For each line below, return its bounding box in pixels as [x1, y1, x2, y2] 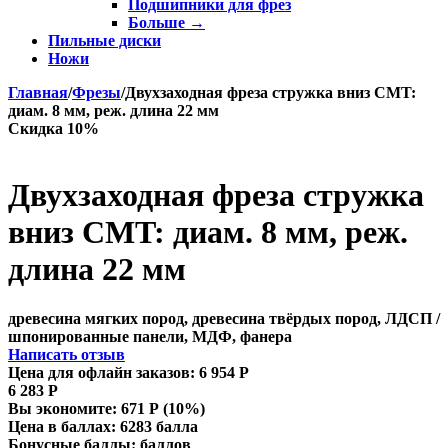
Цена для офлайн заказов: [8, 363, 195, 381]
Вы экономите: [8, 399, 121, 417]
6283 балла [120, 417, 198, 435]
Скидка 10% [8, 120, 99, 137]
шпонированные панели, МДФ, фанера [8, 327, 292, 345]
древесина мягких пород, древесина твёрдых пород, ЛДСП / [8, 309, 440, 327]
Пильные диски [48, 32, 161, 49]
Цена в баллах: [8, 417, 116, 435]
